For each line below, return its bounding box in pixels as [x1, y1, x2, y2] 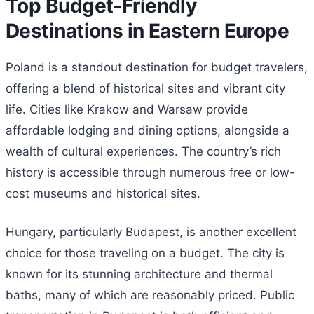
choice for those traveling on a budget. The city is [6, 246, 285, 261]
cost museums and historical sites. [6, 186, 200, 200]
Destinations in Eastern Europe [6, 18, 289, 43]
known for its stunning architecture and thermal [6, 267, 273, 282]
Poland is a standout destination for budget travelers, [6, 60, 308, 74]
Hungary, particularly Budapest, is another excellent [6, 225, 296, 240]
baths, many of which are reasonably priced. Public [6, 288, 294, 303]
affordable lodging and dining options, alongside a [6, 123, 289, 137]
